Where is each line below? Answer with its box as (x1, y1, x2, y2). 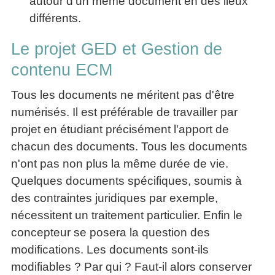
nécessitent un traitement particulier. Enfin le (11, 209, 242, 222)
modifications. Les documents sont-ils (11, 243, 209, 257)
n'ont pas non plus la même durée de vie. (11, 157, 228, 171)
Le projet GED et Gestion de (11, 40, 222, 59)
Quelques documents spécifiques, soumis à (11, 174, 242, 188)
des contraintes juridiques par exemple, (11, 192, 218, 205)
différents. (29, 12, 81, 25)
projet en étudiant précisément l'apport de (11, 123, 229, 136)
